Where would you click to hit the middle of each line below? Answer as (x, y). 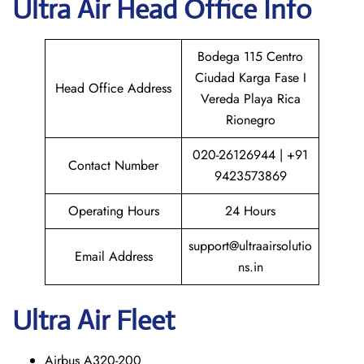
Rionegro (250, 120)
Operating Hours (113, 211)
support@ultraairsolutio (250, 246)
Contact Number (113, 165)
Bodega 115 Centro (250, 56)
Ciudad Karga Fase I (250, 78)
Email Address (113, 256)
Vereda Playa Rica (250, 99)
